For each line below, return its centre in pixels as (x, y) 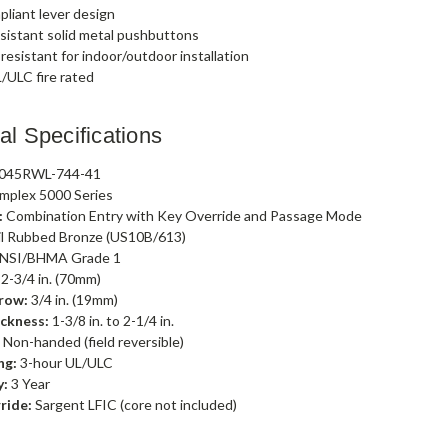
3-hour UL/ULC (65, 362)
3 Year (29, 383)
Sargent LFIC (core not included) (135, 404)
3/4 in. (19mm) (73, 299)
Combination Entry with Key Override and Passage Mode (183, 215)
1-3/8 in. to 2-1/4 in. (112, 320)
